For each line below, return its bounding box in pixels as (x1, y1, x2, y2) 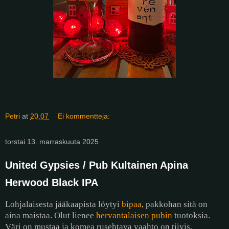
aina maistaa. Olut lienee (5, 211, 96, 221)
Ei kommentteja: (58, 112, 110, 121)
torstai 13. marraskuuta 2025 (5, 138, 99, 146)
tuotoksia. (172, 211, 210, 221)
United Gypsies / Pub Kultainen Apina (5, 159, 188, 171)
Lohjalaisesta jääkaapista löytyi (5, 199, 122, 210)
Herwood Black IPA (5, 177, 98, 189)
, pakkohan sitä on (142, 199, 208, 210)
